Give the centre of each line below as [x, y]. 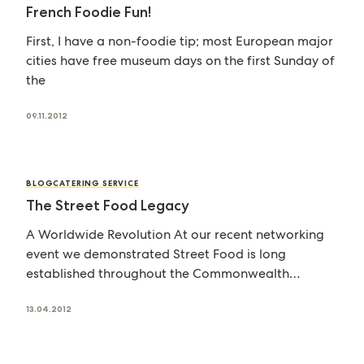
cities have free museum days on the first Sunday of [181, 60]
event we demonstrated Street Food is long [156, 253]
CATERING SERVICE [96, 183]
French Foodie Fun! [89, 12]
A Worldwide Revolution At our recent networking [175, 234]
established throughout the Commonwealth [158, 273]
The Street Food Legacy [108, 205]
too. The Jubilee [74, 292]
